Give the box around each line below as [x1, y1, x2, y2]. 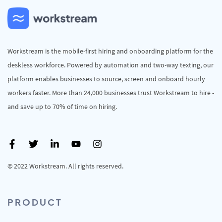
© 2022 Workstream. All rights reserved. [7, 161, 123, 170]
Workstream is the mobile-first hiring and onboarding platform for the [7, 46, 213, 55]
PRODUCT [7, 196, 62, 208]
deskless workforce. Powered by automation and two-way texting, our [7, 60, 214, 69]
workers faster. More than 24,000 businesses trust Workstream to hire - [7, 88, 214, 97]
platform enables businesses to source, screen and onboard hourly [7, 74, 205, 83]
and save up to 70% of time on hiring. [7, 102, 117, 111]
